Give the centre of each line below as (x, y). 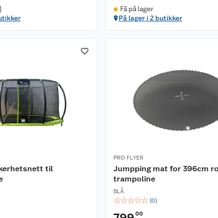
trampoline (134, 179)
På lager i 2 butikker (150, 18)
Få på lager (136, 9)
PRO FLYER (128, 158)
